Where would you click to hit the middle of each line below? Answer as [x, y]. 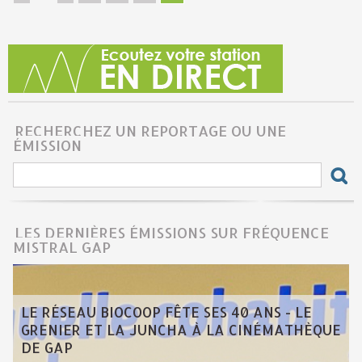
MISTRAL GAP [62, 247]
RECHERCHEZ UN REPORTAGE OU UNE [150, 130]
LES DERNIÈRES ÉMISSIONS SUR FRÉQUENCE [172, 232]
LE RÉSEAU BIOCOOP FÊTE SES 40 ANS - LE [166, 312]
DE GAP [47, 347]
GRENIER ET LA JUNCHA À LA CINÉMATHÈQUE [181, 330]
